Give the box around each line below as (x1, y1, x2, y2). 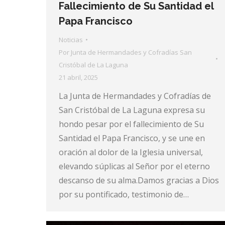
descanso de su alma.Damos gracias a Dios (59, 174, 219, 186)
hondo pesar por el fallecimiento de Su (59, 118, 204, 130)
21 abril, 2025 (59, 72, 98, 82)
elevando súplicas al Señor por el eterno (59, 160, 210, 172)
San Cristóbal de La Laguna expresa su (59, 104, 205, 116)
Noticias (59, 35, 83, 44)
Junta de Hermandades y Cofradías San (71, 47, 192, 57)
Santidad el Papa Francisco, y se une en (59, 132, 205, 144)
